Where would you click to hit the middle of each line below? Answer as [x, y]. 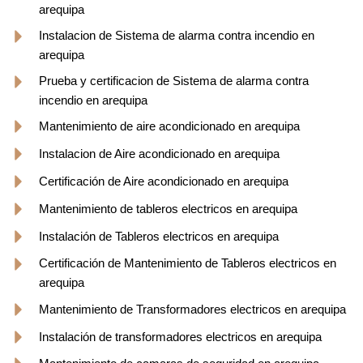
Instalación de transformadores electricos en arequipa [180, 337]
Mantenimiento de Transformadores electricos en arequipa [192, 310]
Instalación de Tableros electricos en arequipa [158, 237]
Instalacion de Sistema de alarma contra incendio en [176, 36]
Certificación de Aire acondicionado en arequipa [163, 181]
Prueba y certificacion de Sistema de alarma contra [173, 81]
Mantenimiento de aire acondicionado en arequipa [169, 126]
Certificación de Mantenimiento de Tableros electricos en [187, 263]
